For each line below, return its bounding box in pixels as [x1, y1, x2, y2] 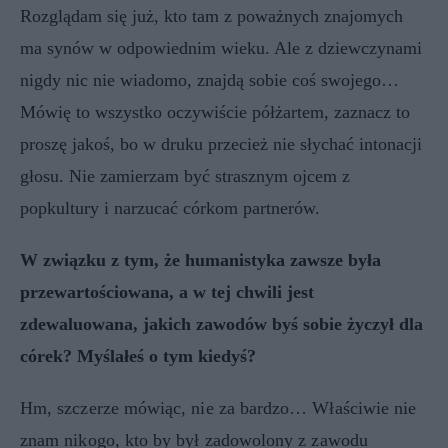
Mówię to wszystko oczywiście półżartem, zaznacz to [20, 101, 410, 122]
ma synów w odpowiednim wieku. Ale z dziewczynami [20, 37, 422, 58]
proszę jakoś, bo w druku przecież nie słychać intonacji [20, 133, 422, 154]
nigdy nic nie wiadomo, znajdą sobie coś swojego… [20, 69, 399, 90]
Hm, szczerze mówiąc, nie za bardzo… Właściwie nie [20, 397, 417, 418]
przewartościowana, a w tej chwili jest [20, 281, 314, 302]
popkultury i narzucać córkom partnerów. [20, 197, 320, 218]
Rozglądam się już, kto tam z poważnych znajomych [20, 5, 403, 26]
